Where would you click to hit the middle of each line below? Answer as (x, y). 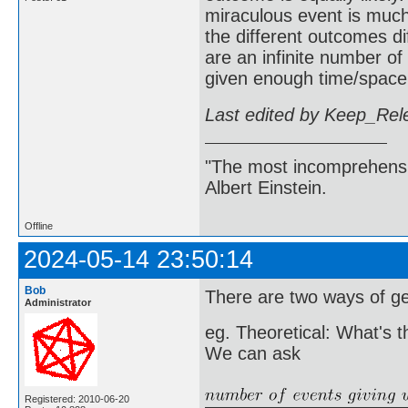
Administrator (58, 303)
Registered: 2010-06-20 (77, 399)
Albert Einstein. (266, 188)
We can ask (253, 353)
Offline (39, 226)
